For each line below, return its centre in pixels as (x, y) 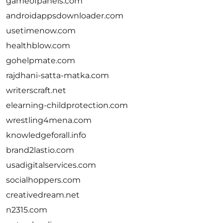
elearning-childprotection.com (67, 105)
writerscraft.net (36, 90)
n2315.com (27, 210)
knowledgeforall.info (46, 135)
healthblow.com (38, 46)
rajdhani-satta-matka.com (57, 75)
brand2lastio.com (40, 150)
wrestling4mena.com (49, 120)
